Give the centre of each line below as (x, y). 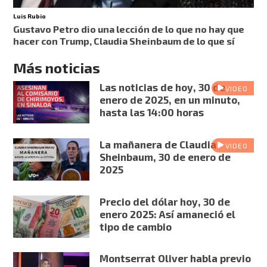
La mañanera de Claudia (158, 144)
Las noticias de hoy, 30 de (162, 87)
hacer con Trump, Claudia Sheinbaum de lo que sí (124, 41)
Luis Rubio (30, 16)
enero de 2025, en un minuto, (170, 99)
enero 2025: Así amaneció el (167, 214)
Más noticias (57, 67)
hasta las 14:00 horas (151, 112)
